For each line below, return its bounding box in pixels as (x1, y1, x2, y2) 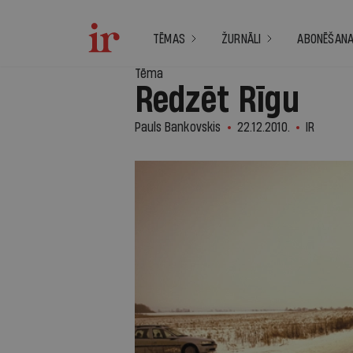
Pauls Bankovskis (134, 121, 221, 134)
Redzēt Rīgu (134, 83, 299, 119)
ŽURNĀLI (221, 32, 262, 46)
